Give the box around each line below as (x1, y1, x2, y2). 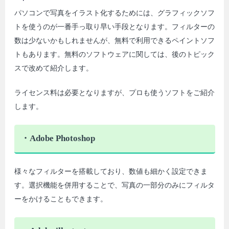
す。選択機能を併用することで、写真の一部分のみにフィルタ (14, 181, 215, 190)
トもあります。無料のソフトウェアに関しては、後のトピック (14, 50, 215, 58)
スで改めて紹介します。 (14, 64, 93, 72)
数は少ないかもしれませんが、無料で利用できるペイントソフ (14, 36, 215, 44)
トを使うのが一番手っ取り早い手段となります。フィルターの (14, 22, 215, 31)
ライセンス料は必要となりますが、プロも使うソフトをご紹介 (14, 89, 215, 97)
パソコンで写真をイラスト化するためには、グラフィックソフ (14, 9, 215, 17)
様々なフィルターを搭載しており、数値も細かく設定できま (14, 168, 208, 176)
